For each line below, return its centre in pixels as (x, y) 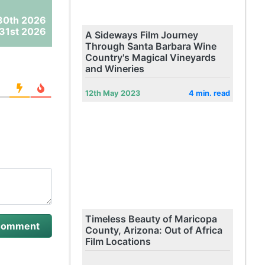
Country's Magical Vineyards (150, 57)
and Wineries (114, 69)
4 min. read (209, 93)
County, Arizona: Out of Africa (153, 230)
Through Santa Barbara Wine (151, 46)
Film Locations (118, 241)
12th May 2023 (112, 93)
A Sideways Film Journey (141, 35)
